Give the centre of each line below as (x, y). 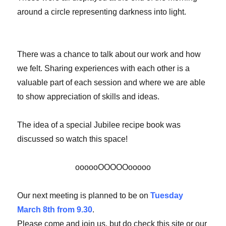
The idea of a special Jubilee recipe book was (99, 125)
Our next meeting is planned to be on (84, 196)
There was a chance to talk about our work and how (109, 54)
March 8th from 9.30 (55, 210)
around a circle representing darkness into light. (102, 12)
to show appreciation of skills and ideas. (89, 97)
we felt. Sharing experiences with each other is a (104, 69)
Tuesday (167, 196)
